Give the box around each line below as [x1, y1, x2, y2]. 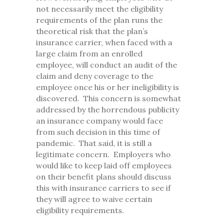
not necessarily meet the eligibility [36, 4, 163, 14]
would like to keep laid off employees [36, 161, 172, 171]
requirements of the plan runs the [36, 15, 163, 25]
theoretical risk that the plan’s [36, 26, 148, 36]
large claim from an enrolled [36, 49, 143, 59]
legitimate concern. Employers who [36, 149, 171, 160]
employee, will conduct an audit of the [36, 60, 177, 70]
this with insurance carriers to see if [36, 183, 171, 193]
